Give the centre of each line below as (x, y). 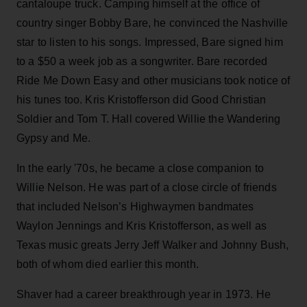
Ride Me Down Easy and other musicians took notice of (153, 80)
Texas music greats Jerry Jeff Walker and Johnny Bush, (153, 245)
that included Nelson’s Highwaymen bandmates (135, 206)
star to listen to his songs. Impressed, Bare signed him (150, 42)
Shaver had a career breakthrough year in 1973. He (144, 294)
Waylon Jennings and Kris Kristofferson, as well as (142, 225)
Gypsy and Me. (54, 138)
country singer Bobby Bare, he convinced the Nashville (152, 23)
